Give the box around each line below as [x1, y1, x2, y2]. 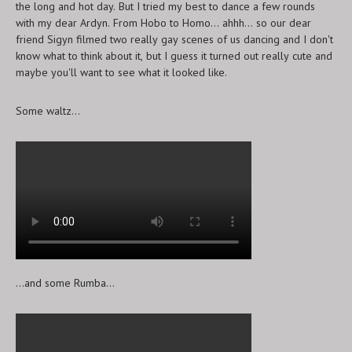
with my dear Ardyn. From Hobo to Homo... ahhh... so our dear [16, 15, 311, 30]
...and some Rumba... [16, 275, 115, 290]
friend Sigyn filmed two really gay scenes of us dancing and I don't [16, 31, 333, 46]
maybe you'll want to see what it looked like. [16, 64, 227, 79]
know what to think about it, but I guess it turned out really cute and [16, 48, 332, 63]
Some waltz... [16, 103, 80, 118]
